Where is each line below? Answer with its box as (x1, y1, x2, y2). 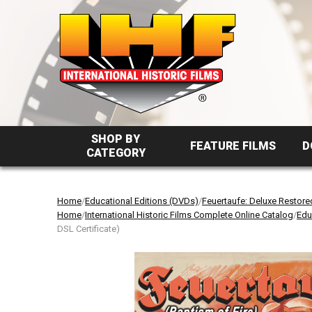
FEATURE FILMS (190, 139, 276, 153)
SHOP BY (91, 132, 141, 146)
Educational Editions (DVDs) (85, 196, 198, 206)
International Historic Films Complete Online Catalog (85, 210, 293, 220)
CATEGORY (86, 146, 146, 159)
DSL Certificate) (57, 224, 120, 234)
